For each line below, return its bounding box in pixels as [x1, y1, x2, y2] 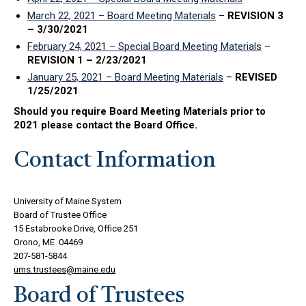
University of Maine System [14, 195, 122, 206]
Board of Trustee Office [14, 209, 107, 220]
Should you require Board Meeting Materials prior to [14, 105, 266, 117]
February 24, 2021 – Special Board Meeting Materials [27, 40, 262, 53]
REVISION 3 [227, 9, 283, 22]
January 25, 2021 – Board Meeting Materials [27, 70, 223, 83]
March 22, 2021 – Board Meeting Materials [27, 9, 216, 22]
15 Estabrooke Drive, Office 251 [14, 223, 138, 234]
